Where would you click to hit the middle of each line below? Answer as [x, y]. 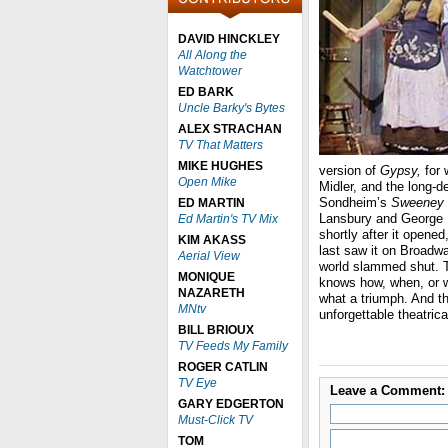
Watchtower [210, 71]
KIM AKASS [212, 240]
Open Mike [207, 182]
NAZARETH [211, 293]
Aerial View [209, 256]
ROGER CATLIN [223, 367]
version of [349, 170]
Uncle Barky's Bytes [231, 108]
